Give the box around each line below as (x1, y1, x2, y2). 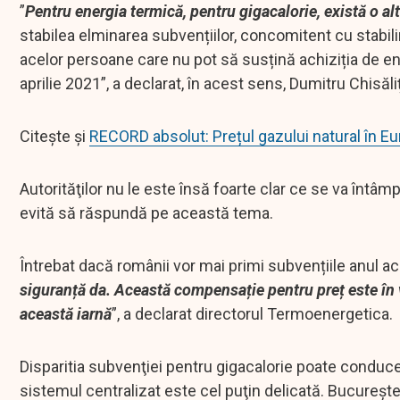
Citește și (20, 127, 89, 146)
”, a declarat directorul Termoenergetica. (112, 304, 393, 324)
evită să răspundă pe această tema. (20, 204, 273, 223)
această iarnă (20, 304, 112, 324)
